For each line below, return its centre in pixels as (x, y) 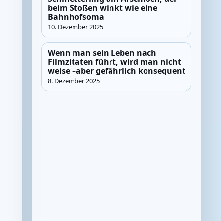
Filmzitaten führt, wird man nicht (114, 62)
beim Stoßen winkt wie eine (102, 8)
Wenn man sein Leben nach (102, 53)
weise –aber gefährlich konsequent (116, 71)
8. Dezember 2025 (74, 81)
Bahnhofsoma (76, 17)
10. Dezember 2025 (75, 27)
